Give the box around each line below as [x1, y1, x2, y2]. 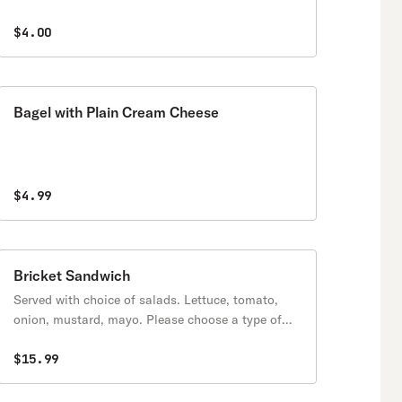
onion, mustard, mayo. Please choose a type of [13, 311, 282, 328]
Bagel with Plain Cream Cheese [13, 103, 219, 121]
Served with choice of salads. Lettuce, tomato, [13, 292, 278, 308]
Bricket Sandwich [13, 267, 130, 284]
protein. [13, 331, 57, 347]
